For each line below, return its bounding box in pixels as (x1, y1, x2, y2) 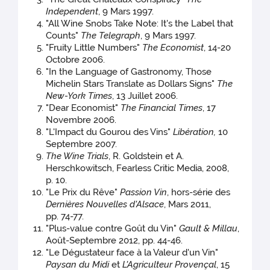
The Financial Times (121, 102, 203, 114)
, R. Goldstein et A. (108, 151, 184, 162)
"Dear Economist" (46, 102, 121, 114)
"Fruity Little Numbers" (46, 42, 140, 54)
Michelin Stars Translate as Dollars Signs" (46, 78, 215, 90)
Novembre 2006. (46, 115, 117, 126)
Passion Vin (120, 187, 168, 198)
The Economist (140, 42, 204, 54)
